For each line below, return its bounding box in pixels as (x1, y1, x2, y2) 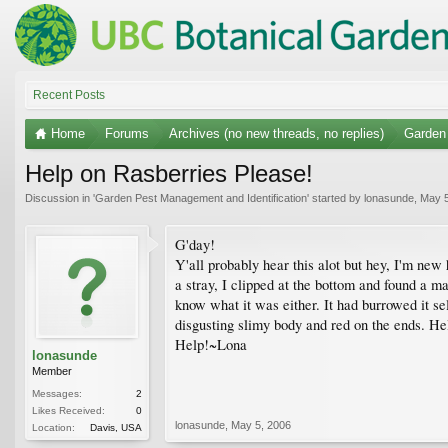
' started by (307, 191, 364, 204)
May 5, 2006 (231, 418, 291, 431)
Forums (105, 125, 149, 141)
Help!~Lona (175, 334, 247, 354)
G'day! (175, 234, 215, 254)
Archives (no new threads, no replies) (169, 125, 384, 141)
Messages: (32, 387, 82, 399)
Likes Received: (32, 404, 105, 416)
